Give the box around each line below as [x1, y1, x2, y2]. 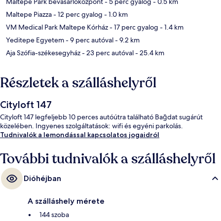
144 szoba [39, 210, 69, 220]
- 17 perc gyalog [108, 23, 158, 32]
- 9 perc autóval [64, 36, 113, 45]
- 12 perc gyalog [52, 10, 103, 19]
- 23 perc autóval [80, 48, 134, 58]
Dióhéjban [24, 174, 61, 184]
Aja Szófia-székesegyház [6, 48, 80, 58]
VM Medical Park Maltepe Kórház [6, 23, 108, 32]
